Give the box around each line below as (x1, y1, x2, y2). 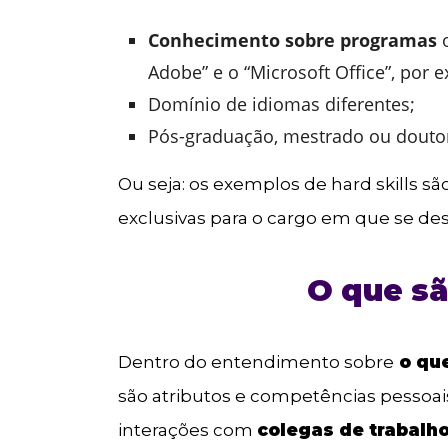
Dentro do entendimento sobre (118, 351, 395, 372)
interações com (118, 419, 258, 440)
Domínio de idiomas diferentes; (148, 92, 416, 117)
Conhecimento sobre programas (148, 28, 438, 53)
